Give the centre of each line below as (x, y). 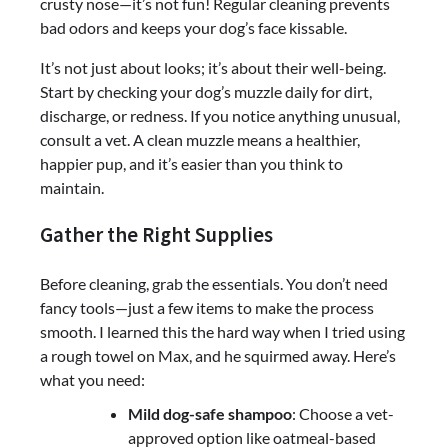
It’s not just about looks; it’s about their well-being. (213, 67)
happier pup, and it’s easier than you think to (191, 163)
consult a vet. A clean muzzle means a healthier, (200, 139)
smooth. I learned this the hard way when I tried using (222, 332)
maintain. (72, 187)
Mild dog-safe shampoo (210, 414)
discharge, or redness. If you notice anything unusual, (220, 115)
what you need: (92, 380)
